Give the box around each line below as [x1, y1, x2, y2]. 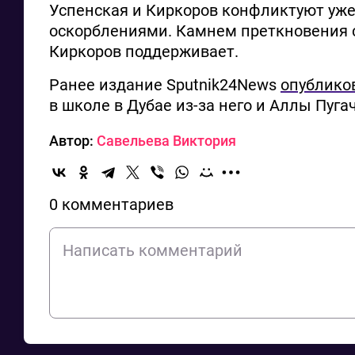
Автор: [49, 132, 97, 149]
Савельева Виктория [97, 132, 236, 149]
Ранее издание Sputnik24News [49, 74, 281, 94]
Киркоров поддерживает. [49, 41, 239, 61]
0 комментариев [49, 194, 174, 214]
